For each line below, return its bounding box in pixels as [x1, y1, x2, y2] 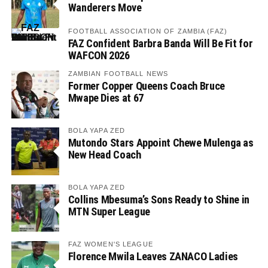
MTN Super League [68, 205, 150, 218]
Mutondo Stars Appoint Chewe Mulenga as [68, 136, 254, 150]
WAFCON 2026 [68, 49, 130, 62]
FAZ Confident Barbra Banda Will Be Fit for [68, 37, 253, 50]
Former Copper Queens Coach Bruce [68, 80, 225, 93]
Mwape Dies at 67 [68, 92, 144, 105]
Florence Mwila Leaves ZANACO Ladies [68, 250, 238, 263]
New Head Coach [68, 148, 141, 162]
